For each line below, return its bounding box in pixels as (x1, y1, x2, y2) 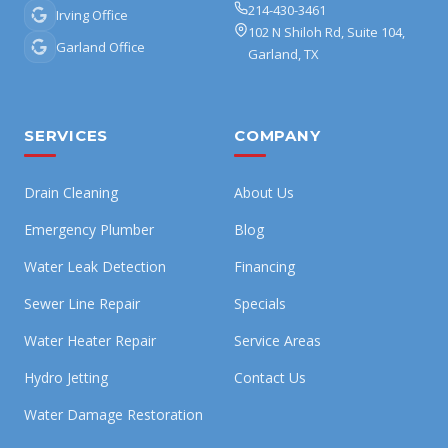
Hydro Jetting (24, 368, 108, 387)
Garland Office (56, 38, 145, 56)
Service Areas (234, 331, 321, 350)
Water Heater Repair (24, 331, 156, 350)
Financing (234, 257, 295, 276)
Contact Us (234, 368, 306, 387)
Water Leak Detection (24, 257, 166, 276)
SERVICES (24, 126, 108, 145)
